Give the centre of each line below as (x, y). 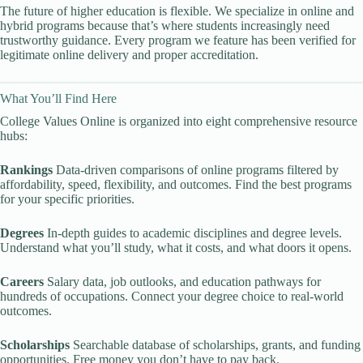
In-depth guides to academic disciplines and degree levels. (193, 233)
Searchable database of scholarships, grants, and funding (215, 345)
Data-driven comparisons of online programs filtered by (196, 170)
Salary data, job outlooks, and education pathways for (182, 282)
